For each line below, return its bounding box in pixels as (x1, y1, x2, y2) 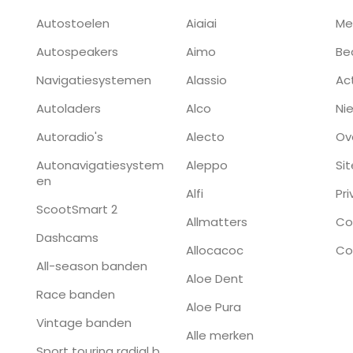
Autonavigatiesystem (36, 157, 164, 173)
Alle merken (186, 327, 254, 344)
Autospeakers (36, 43, 118, 60)
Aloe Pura (186, 299, 241, 315)
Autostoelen (36, 15, 110, 32)
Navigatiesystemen (36, 72, 151, 88)
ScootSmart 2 (36, 201, 117, 217)
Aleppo (186, 157, 228, 173)
